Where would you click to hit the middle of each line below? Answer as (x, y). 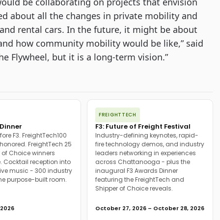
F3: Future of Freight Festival (143, 126)
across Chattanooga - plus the (143, 162)
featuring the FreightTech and (140, 179)
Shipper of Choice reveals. (134, 188)
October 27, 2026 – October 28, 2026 (150, 208)
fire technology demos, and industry (150, 144)
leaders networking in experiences (146, 153)
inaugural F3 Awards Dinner (137, 171)
